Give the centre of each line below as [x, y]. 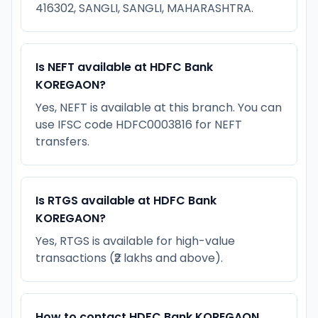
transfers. [62, 141]
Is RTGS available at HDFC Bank [126, 200]
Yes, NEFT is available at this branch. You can [159, 107]
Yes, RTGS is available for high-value [135, 241]
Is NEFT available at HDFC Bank [124, 67]
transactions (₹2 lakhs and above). [129, 258]
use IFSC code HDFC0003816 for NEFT [139, 124]
